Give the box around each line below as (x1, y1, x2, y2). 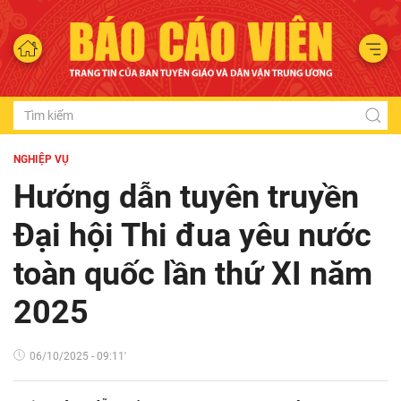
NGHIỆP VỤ (13, 152, 69, 166)
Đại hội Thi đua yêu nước (13, 216, 371, 254)
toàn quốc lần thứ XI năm (13, 254, 372, 293)
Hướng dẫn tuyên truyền (13, 177, 359, 216)
